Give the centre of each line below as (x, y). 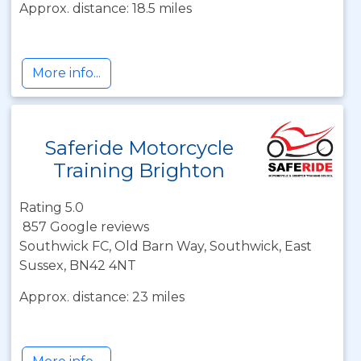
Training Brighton (139, 170)
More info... (66, 73)
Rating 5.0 (52, 207)
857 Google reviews (86, 227)
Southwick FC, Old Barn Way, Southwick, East (166, 246)
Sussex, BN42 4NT (78, 266)
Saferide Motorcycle (139, 148)
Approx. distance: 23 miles (102, 297)
